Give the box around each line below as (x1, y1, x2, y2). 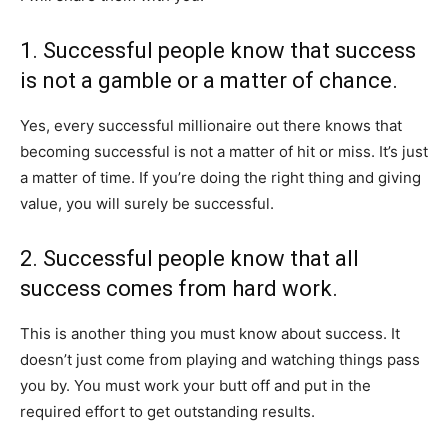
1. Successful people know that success (20, 38, 416, 63)
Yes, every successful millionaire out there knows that (20, 116, 402, 135)
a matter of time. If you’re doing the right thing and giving (20, 168, 421, 187)
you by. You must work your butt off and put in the (20, 376, 371, 395)
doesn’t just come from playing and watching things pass (20, 350, 420, 369)
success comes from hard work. (20, 276, 338, 301)
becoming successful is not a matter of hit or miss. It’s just (20, 142, 428, 161)
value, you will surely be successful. (20, 194, 274, 213)
